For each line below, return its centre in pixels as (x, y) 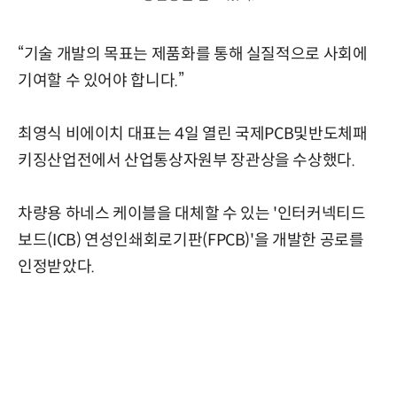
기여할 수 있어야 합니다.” (101, 80)
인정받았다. (56, 266)
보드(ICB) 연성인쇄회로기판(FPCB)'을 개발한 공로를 (191, 240)
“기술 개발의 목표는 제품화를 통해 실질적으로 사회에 (193, 54)
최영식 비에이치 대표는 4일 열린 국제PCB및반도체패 (193, 133)
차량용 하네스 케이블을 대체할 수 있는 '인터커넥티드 (192, 213)
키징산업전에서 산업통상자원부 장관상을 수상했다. (187, 160)
